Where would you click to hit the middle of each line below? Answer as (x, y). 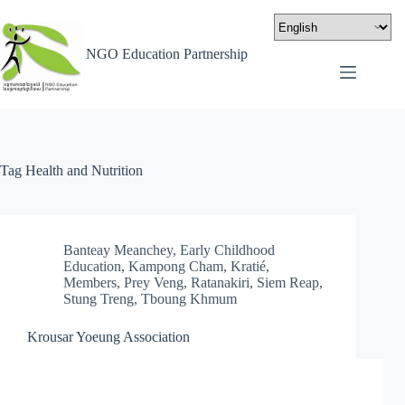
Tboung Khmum (189, 299)
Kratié (248, 266)
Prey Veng (154, 283)
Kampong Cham (176, 266)
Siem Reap (288, 283)
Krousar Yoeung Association (108, 337)
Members (90, 283)
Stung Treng (99, 299)
